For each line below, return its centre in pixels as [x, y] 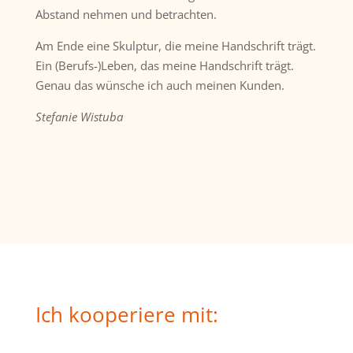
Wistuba [101, 116]
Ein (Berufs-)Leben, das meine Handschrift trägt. [164, 65]
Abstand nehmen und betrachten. [126, 14]
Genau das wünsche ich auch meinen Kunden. [160, 85]
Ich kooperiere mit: [126, 314]
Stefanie [58, 116]
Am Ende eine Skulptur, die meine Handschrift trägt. [175, 45]
